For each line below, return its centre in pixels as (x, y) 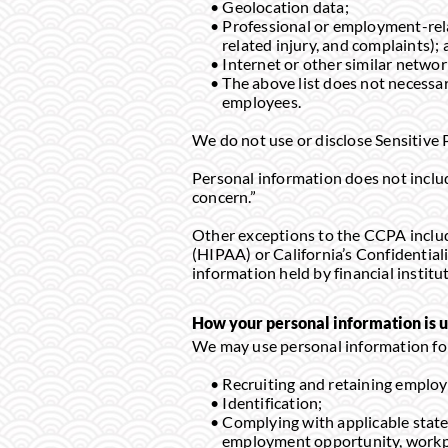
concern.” (224, 196)
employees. (261, 101)
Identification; (272, 402)
